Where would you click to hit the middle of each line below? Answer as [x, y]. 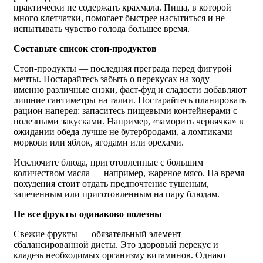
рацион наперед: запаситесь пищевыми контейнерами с [125, 110]
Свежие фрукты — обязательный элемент [97, 234]
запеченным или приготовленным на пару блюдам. [117, 194]
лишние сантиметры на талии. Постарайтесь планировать [130, 100]
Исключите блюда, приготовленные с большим [108, 162]
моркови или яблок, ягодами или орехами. [99, 142]
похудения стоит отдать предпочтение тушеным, [111, 183]
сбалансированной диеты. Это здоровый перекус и [116, 244]
